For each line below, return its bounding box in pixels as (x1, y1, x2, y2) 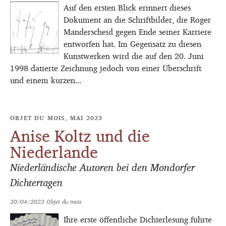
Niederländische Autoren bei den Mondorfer (10, 157, 195, 177)
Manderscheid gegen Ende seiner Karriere (64, 24, 211, 40)
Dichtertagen (10, 173, 63, 192)
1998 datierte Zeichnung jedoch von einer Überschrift (10, 61, 201, 76)
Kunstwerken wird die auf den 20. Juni (64, 48, 204, 64)
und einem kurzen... (10, 73, 81, 88)
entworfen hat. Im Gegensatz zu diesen (64, 36, 201, 52)
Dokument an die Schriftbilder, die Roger (64, 12, 211, 28)
